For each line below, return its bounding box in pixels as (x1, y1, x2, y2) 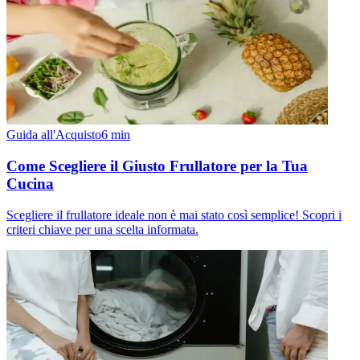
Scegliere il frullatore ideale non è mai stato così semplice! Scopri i (6, 207, 342, 222)
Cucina (6, 175, 54, 192)
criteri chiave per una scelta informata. (6, 222, 198, 236)
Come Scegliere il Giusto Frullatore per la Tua (6, 157, 308, 174)
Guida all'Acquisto (6, 128, 101, 142)
